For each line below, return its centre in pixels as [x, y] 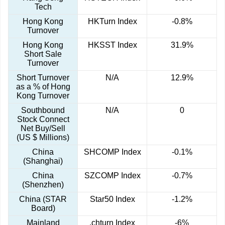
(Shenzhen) [43, 185]
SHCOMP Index [112, 152]
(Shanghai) [43, 161]
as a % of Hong [43, 87]
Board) [43, 208]
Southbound [43, 110]
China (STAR [43, 199]
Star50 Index [112, 199]
